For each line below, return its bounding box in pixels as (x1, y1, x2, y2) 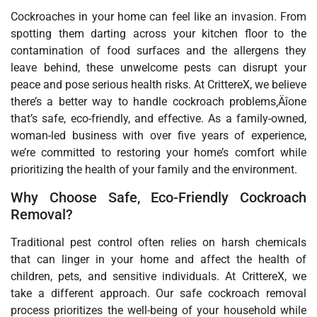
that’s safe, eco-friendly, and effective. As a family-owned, (11, 112, 306, 126)
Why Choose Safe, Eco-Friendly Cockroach (11, 188, 306, 206)
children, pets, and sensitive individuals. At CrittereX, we (11, 269, 306, 283)
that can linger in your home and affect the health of (11, 252, 306, 266)
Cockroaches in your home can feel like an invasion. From (11, 10, 306, 24)
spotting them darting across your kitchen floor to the (11, 27, 306, 41)
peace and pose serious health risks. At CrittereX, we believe (11, 78, 306, 92)
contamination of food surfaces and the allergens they (11, 44, 306, 58)
